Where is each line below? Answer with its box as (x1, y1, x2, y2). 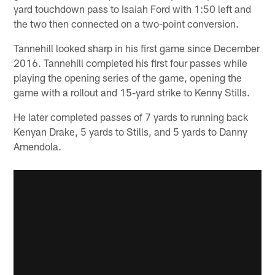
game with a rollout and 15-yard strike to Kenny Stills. (14, 86, 250, 99)
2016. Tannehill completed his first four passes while (14, 56, 248, 69)
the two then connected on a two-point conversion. (14, 17, 239, 30)
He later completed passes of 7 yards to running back (14, 110, 249, 123)
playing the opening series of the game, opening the (14, 71, 242, 84)
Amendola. (14, 140, 62, 153)
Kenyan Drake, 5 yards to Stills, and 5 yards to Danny (14, 125, 248, 138)
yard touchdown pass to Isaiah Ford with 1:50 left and (14, 2, 252, 15)
